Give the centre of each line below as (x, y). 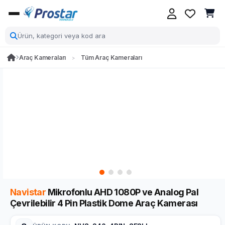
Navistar (28, 192)
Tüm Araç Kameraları (111, 57)
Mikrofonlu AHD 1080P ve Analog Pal (122, 192)
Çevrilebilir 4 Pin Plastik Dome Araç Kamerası (104, 203)
